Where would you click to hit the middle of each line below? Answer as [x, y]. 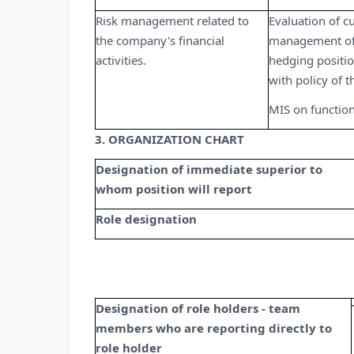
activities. [121, 60]
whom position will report [174, 189]
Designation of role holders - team [198, 308]
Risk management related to [172, 21]
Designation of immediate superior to [209, 169]
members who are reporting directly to [214, 328]
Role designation [146, 219]
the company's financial [160, 40]
